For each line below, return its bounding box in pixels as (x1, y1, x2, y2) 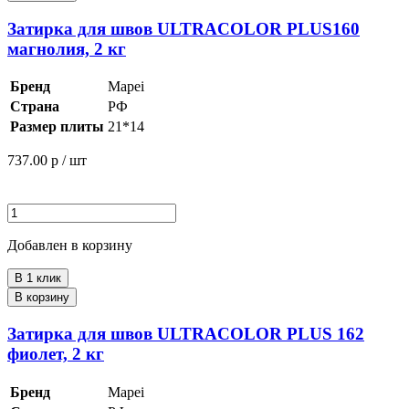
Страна (10, 99, 59, 115)
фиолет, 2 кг (7, 344, 104, 364)
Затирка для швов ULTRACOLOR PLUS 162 (7, 324, 364, 344)
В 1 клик (15, 271, 61, 286)
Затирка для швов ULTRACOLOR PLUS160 (7, 18, 360, 38)
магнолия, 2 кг (7, 38, 126, 58)
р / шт (51, 152, 87, 169)
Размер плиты (10, 119, 104, 135)
